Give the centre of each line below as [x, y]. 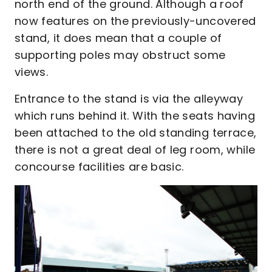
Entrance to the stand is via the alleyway [129, 98]
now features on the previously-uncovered [135, 21]
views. [33, 72]
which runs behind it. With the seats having [135, 115]
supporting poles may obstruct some [120, 55]
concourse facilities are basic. [101, 166]
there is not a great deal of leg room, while [135, 149]
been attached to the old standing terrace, [136, 132]
